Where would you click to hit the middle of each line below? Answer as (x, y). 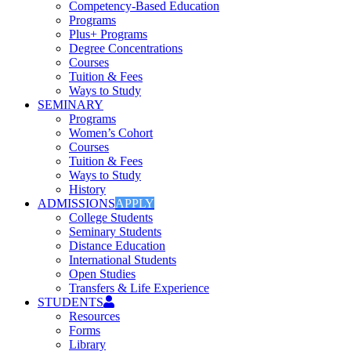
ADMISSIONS (76, 203)
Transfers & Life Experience (139, 288)
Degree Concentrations (126, 48)
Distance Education (117, 246)
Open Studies (102, 274)
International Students (123, 260)
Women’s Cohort (111, 133)
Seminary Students (115, 232)
